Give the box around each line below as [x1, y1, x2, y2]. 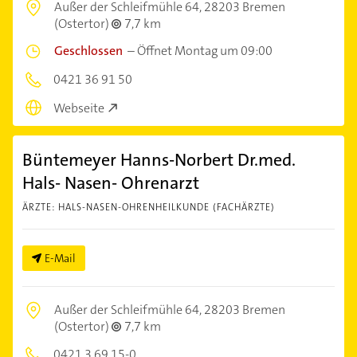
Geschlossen [54, 41, 123, 59]
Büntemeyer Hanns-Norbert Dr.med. [22, 148, 296, 172]
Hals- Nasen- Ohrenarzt [22, 171, 199, 195]
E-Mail [45, 251, 76, 266]
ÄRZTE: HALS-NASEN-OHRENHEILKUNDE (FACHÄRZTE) [22, 201, 275, 214]
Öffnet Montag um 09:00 [137, 41, 273, 59]
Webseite [53, 100, 104, 117]
